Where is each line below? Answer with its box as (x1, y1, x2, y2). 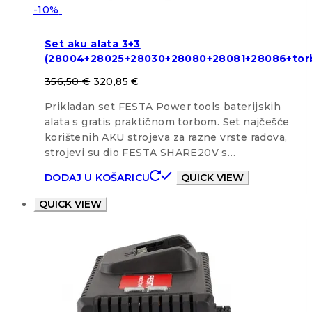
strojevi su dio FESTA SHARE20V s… (45, 146, 236, 159)
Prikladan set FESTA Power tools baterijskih (45, 100, 281, 114)
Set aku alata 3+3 (45, 37, 141, 50)
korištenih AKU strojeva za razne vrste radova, (45, 131, 288, 144)
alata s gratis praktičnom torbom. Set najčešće (45, 116, 290, 129)
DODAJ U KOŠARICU (45, 171, 150, 185)
